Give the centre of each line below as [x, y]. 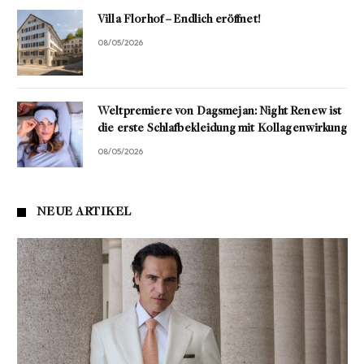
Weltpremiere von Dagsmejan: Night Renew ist [220, 112]
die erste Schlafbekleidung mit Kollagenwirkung [222, 129]
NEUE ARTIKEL [84, 212]
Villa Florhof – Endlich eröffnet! [179, 20]
